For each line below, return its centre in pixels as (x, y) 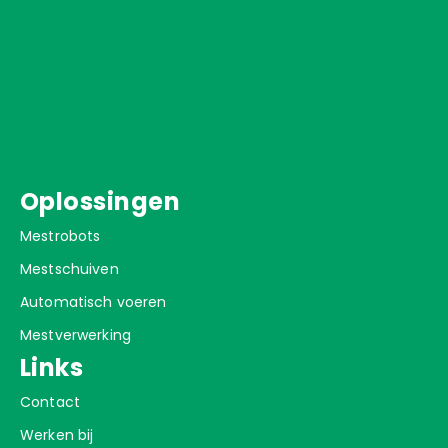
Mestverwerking (75, 334)
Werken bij (57, 434)
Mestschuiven (69, 268)
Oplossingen (100, 201)
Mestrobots (60, 235)
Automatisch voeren (93, 301)
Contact (50, 401)
